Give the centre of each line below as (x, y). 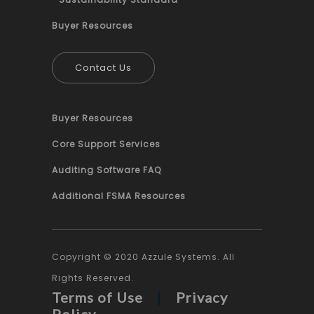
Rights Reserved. (93, 278)
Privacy (202, 297)
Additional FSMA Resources (119, 196)
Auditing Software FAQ (107, 170)
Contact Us (103, 67)
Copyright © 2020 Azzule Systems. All (143, 257)
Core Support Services (106, 144)
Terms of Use (97, 297)
